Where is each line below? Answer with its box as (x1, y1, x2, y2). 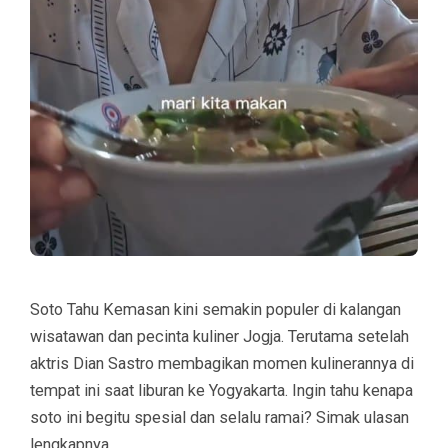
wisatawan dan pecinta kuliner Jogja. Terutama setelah (30, 326, 409, 346)
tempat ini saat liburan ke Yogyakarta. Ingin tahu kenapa (30, 380, 413, 400)
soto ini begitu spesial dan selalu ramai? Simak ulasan (30, 407, 409, 427)
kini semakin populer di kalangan (170, 299, 401, 319)
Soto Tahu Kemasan (30, 299, 170, 319)
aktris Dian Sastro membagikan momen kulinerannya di (30, 353, 414, 373)
